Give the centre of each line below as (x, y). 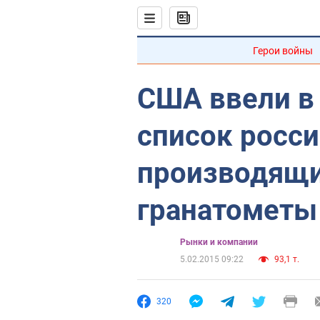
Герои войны (283, 51)
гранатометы (227, 210)
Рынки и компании (219, 242)
